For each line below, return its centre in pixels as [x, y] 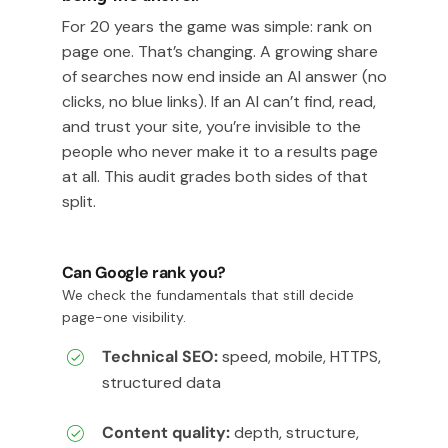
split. [78, 201]
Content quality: [165, 432]
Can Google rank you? [144, 272]
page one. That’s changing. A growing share [219, 51]
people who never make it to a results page [219, 151]
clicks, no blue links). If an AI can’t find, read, [218, 101]
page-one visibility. [123, 316]
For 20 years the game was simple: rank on [216, 26]
